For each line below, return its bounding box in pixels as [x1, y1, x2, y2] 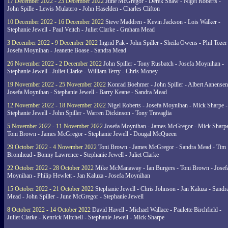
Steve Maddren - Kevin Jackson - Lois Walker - [104, 18, 220, 25]
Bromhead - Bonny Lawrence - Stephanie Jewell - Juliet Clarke [7, 151, 159, 158]
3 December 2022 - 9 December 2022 [7, 39, 98, 46]
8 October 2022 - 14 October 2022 [7, 206, 91, 213]
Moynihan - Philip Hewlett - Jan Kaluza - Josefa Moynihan [7, 172, 150, 179]
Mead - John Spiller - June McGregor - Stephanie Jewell [7, 193, 144, 200]
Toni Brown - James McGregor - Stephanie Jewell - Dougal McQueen [7, 130, 177, 137]
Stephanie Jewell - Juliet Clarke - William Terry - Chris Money [7, 68, 158, 75]
